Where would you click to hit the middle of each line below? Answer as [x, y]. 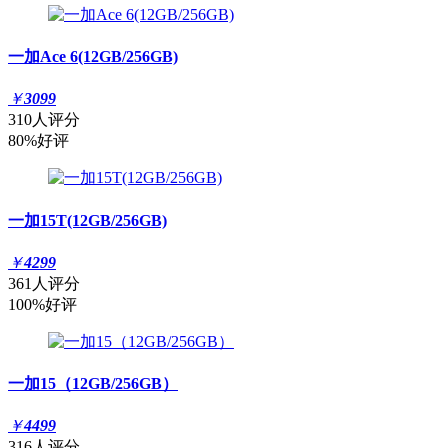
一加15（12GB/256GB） [93, 384]
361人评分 [44, 283]
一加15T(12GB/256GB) [87, 220]
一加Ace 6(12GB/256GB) [93, 57]
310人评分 [44, 120]
